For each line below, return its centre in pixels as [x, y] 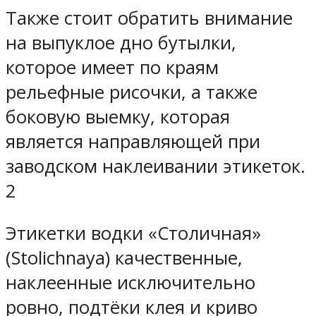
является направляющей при [133, 141]
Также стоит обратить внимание [149, 18]
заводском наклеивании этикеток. [156, 166]
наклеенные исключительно [130, 283]
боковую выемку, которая [118, 116]
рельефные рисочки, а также [132, 92]
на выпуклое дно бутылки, [121, 42]
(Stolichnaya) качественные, [124, 258]
